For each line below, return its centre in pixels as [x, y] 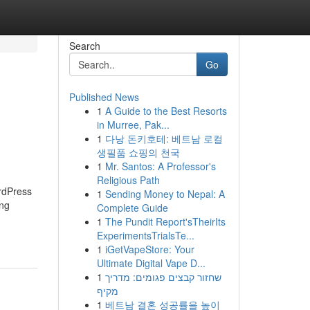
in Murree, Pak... [133, 125]
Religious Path [128, 180]
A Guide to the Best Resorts [166, 111]
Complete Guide [132, 208]
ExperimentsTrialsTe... [145, 235]
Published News [104, 97]
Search [84, 46]
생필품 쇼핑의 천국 [138, 152]
